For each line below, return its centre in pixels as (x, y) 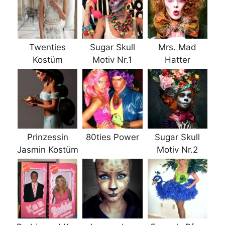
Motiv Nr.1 (113, 60)
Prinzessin (47, 137)
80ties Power (112, 137)
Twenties (48, 47)
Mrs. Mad (178, 47)
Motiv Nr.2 (178, 150)
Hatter (177, 60)
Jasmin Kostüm (47, 150)
